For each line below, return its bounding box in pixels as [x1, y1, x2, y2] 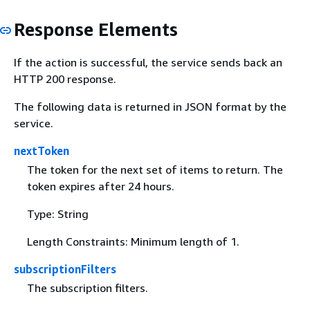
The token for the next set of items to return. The [26, 162, 283, 176]
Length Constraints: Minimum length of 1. [26, 234, 239, 248]
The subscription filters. [26, 280, 148, 295]
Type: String [26, 206, 89, 221]
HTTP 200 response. [14, 71, 116, 86]
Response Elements [14, 19, 178, 40]
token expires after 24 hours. [26, 179, 174, 193]
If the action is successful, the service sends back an [14, 55, 282, 69]
